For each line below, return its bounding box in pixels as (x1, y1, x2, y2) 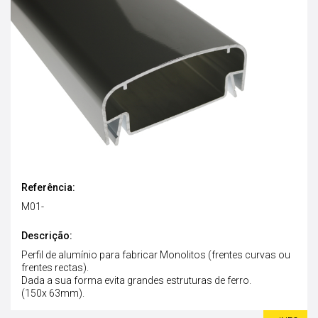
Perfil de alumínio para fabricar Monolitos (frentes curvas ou (21, 249, 290, 261)
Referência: (21, 182, 75, 194)
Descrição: (21, 230, 72, 242)
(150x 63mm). (21, 287, 84, 300)
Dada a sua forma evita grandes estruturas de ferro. (21, 275, 251, 287)
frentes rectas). (21, 262, 89, 274)
